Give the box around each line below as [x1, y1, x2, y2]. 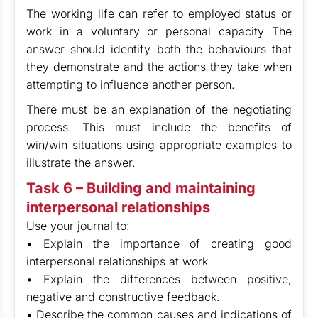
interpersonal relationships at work [26, 254, 208, 268]
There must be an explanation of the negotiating [26, 102, 292, 116]
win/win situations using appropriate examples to [26, 138, 292, 152]
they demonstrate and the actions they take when [26, 60, 292, 74]
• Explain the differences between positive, [26, 272, 292, 286]
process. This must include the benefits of [26, 120, 292, 134]
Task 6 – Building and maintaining [26, 180, 256, 197]
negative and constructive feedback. [26, 290, 220, 304]
